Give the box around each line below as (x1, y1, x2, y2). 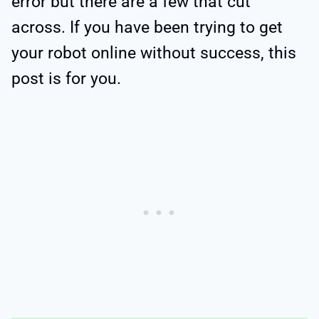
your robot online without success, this (11, 43, 296, 63)
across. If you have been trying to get (11, 18, 283, 38)
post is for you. (11, 69, 125, 89)
